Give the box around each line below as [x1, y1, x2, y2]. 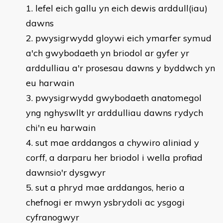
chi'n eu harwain [26, 122, 96, 133]
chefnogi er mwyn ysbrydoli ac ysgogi [26, 197, 185, 208]
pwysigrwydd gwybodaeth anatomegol [35, 92, 202, 104]
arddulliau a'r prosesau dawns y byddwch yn [26, 62, 215, 74]
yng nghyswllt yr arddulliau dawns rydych [26, 107, 203, 118]
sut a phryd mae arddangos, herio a [35, 182, 185, 193]
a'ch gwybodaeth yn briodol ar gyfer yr [26, 47, 189, 59]
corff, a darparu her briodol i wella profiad [26, 152, 203, 163]
